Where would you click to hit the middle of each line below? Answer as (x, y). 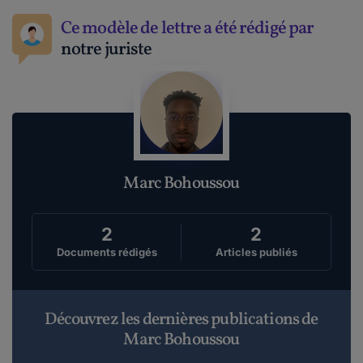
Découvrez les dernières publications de (181, 320)
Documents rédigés (107, 252)
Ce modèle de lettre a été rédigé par (188, 28)
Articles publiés (256, 252)
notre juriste (107, 49)
